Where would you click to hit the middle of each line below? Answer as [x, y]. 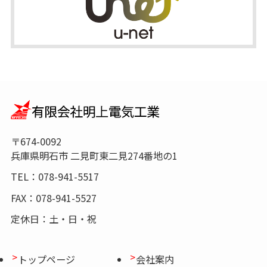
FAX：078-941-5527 [53, 198]
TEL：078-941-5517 [55, 177]
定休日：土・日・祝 [53, 219]
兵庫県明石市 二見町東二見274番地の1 [94, 156]
